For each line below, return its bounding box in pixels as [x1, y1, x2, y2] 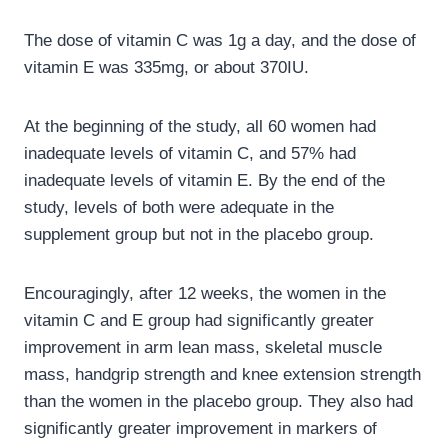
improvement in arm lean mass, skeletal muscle [24, 338, 382, 358]
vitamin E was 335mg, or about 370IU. [24, 58, 309, 78]
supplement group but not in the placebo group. [24, 225, 374, 245]
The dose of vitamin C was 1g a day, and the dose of [24, 31, 416, 51]
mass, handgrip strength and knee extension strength [24, 365, 421, 385]
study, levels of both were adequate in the [24, 198, 334, 218]
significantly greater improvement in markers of [24, 419, 377, 439]
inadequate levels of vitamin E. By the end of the [24, 171, 385, 191]
